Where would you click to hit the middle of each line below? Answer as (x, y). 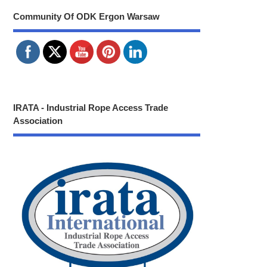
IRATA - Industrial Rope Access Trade (91, 107)
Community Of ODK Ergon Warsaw (87, 17)
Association (38, 120)
